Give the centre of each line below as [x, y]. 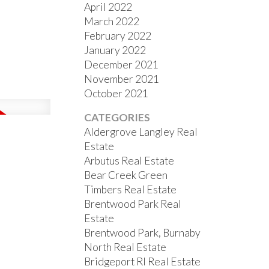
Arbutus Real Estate [129, 161]
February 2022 [118, 36]
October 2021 [116, 94]
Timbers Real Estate [131, 190]
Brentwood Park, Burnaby [143, 233]
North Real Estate [125, 247]
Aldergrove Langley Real [141, 132]
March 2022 [112, 22]
